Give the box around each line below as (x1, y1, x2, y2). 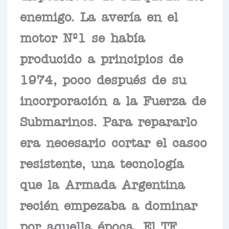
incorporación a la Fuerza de (19, 97, 206, 103)
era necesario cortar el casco (19, 139, 207, 145)
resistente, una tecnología (19, 159, 184, 166)
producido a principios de (19, 55, 183, 61)
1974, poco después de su (19, 76, 186, 82)
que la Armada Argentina (19, 180, 185, 187)
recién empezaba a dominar (19, 201, 197, 208)
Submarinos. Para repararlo (19, 118, 197, 124)
